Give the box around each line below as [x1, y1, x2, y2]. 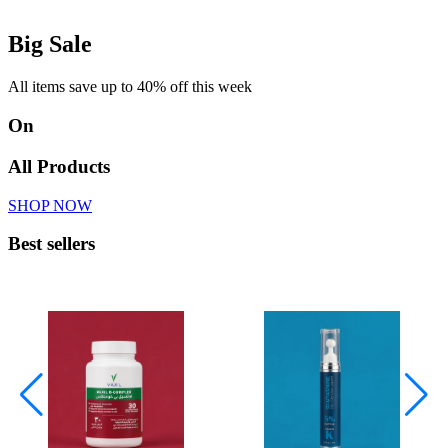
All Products [8, 155, 110, 177]
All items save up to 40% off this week [8, 78, 252, 96]
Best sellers [8, 233, 95, 255]
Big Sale [8, 31, 92, 58]
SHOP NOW [8, 196, 92, 214]
